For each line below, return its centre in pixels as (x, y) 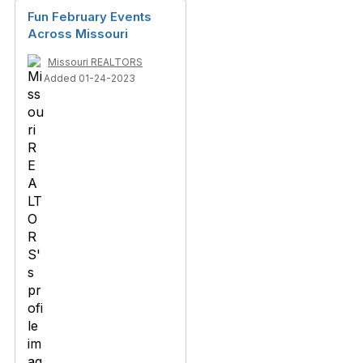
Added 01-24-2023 (90, 78)
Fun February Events (90, 17)
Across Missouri (78, 34)
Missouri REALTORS (95, 62)
